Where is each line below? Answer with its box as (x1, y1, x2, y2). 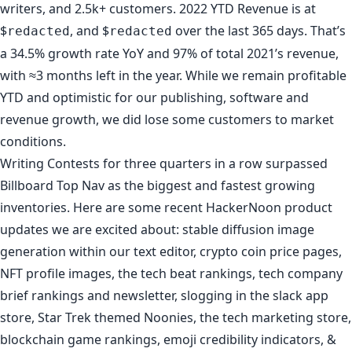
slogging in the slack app (181, 286, 328, 304)
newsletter (113, 286, 174, 304)
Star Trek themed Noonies (38, 308, 193, 326)
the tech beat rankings (118, 264, 252, 282)
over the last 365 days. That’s (172, 21, 346, 39)
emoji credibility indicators (163, 330, 321, 348)
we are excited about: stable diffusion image (49, 220, 314, 238)
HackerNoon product (206, 198, 332, 216)
